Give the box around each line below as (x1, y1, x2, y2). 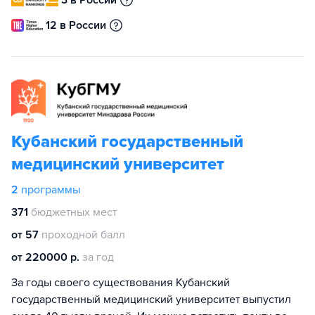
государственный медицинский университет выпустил (11, 292, 291, 307)
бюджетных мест (31, 205, 117, 219)
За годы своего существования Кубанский (11, 275, 230, 290)
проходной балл (41, 227, 125, 242)
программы (21, 182, 80, 197)
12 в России (46, 18, 106, 32)
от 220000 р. (11, 250, 79, 264)
